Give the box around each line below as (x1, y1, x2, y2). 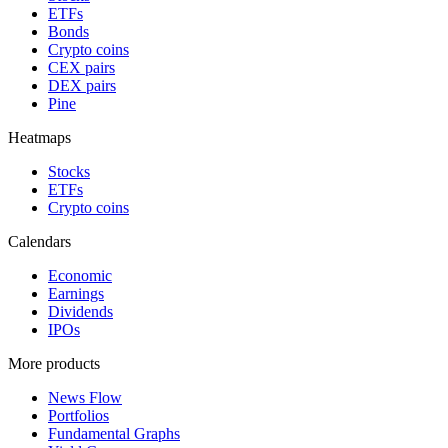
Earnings (48, 284, 104, 302)
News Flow (48, 388, 122, 406)
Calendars (8, 232, 71, 250)
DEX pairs (48, 76, 116, 94)
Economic (48, 266, 112, 284)
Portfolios (48, 406, 109, 424)
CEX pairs (48, 58, 115, 76)
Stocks (48, 162, 90, 180)
